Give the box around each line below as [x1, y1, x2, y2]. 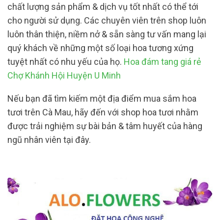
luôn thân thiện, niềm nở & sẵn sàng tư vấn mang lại [7, 28, 206, 39]
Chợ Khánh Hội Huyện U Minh [7, 70, 121, 81]
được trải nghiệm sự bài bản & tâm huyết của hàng [7, 121, 202, 132]
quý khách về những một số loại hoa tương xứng [7, 42, 193, 53]
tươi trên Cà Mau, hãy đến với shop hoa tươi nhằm [7, 107, 198, 118]
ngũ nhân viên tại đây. [7, 135, 93, 145]
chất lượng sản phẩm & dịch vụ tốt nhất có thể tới [7, 1, 198, 12]
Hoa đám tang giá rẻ [124, 56, 201, 67]
